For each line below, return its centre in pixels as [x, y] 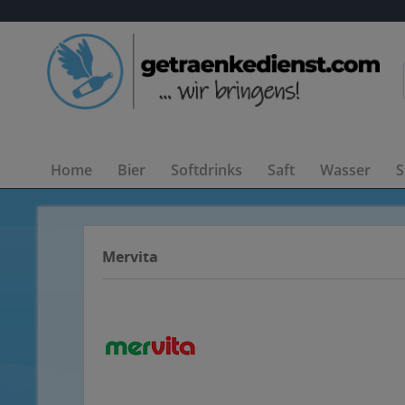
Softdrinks [207, 170]
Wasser [345, 170]
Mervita [130, 257]
